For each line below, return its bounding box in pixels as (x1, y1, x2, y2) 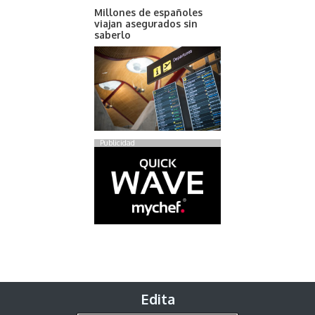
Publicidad (100, 138, 135, 148)
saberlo (94, 28, 131, 41)
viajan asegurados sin (94, 17, 198, 30)
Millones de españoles (94, 6, 202, 18)
